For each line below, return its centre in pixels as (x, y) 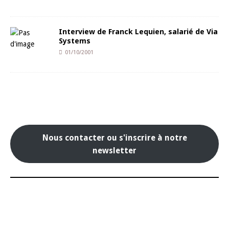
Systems (75, 41)
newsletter (114, 150)
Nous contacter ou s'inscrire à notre (114, 138)
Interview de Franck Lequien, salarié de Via (138, 31)
